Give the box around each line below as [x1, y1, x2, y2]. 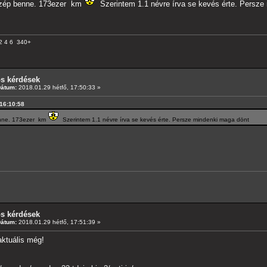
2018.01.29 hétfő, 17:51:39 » [17, 218, 101, 225]
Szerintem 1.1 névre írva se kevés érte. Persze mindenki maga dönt [59, 116, 249, 123]
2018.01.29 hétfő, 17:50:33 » [17, 83, 101, 91]
